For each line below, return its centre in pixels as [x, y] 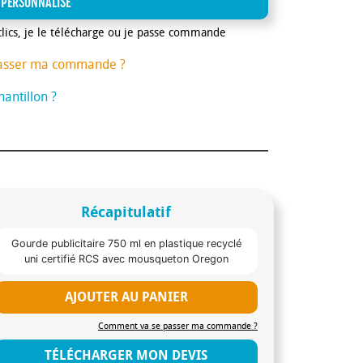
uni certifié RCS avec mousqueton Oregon [126, 258]
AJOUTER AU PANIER [126, 297]
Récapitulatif [126, 212]
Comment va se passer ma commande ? [177, 326]
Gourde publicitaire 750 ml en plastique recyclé [126, 243]
